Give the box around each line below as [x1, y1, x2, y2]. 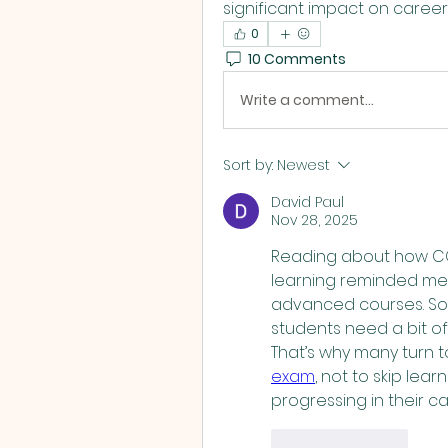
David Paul [271, 192, 344, 212]
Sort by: [223, 155, 273, 175]
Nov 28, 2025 [271, 210, 358, 230]
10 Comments [248, 48, 346, 69]
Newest [277, 155, 330, 175]
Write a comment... [240, 89, 374, 110]
